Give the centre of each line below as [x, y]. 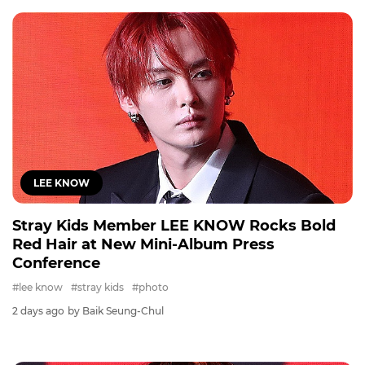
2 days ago [38, 311]
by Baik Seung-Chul [116, 311]
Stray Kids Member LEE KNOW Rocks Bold [174, 226]
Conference [56, 264]
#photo [150, 288]
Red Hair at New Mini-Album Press [143, 245]
